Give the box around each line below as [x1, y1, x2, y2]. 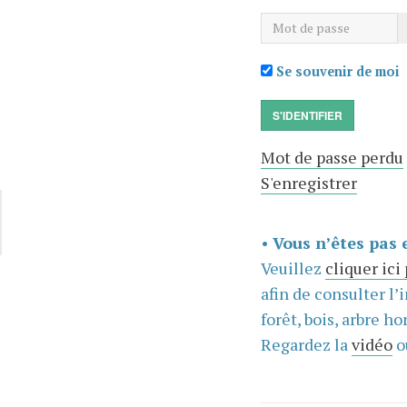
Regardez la [260, 333, 352, 355]
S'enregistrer [260, 171, 357, 194]
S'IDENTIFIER [272, 106, 342, 124]
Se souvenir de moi [272, 62, 400, 80]
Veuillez [260, 256, 325, 279]
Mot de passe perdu [260, 145, 403, 168]
